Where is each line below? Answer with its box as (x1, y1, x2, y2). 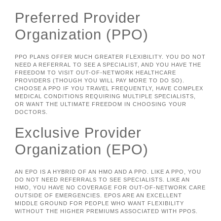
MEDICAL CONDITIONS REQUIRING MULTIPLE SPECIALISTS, (15, 93, 196, 100)
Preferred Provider (15, 10, 141, 26)
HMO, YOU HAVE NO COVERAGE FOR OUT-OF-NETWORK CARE (15, 184, 206, 190)
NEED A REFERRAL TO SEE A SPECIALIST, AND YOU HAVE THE (15, 62, 201, 68)
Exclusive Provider (15, 124, 142, 141)
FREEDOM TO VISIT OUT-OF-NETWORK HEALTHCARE (15, 70, 176, 76)
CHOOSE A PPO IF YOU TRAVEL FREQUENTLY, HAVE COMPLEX (15, 85, 203, 92)
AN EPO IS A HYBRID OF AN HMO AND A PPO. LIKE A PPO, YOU (15, 168, 201, 175)
